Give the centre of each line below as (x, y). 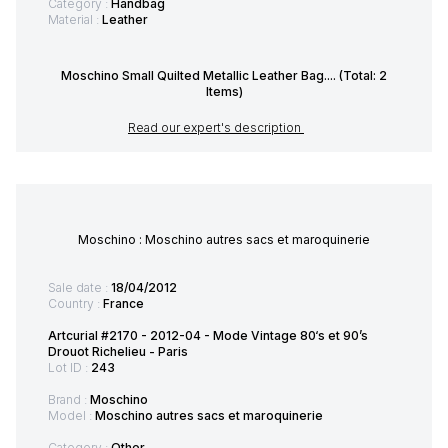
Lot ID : (69, 368)
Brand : (69, 400)
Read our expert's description (216, 128)
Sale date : (79, 288)
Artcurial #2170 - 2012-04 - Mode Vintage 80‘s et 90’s (208, 336)
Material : (75, 20)
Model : (71, 416)
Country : (75, 304)
